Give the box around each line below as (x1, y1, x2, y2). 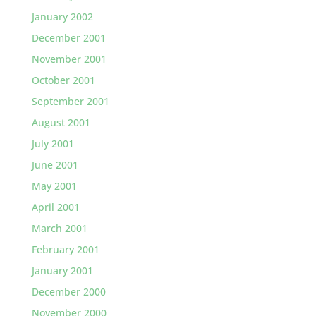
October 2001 (31, 73, 95, 87)
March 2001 (31, 221, 87, 235)
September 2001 (31, 94, 109, 108)
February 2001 (31, 242, 99, 256)
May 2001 (31, 178, 77, 193)
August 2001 (31, 115, 90, 129)
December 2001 (31, 30, 106, 44)
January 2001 (31, 263, 93, 277)
